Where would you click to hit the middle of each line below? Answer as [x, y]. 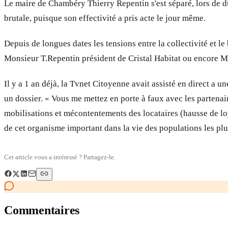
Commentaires [42, 210]
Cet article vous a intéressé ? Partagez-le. [60, 157]
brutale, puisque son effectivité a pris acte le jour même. [105, 18]
